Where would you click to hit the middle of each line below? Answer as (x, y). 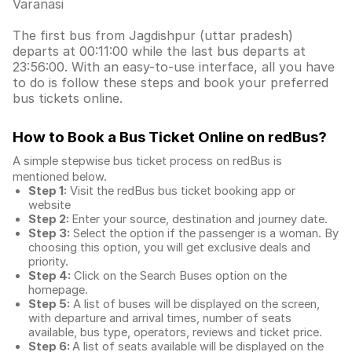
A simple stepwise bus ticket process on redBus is (147, 161)
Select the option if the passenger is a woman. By (204, 233)
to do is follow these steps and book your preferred (170, 82)
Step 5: (49, 304)
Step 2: (50, 219)
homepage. (58, 290)
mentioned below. (61, 177)
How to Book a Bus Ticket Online (130, 137)
